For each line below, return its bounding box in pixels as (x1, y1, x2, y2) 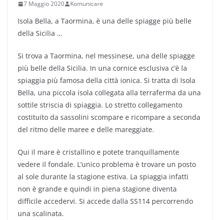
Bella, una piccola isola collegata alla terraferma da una (18, 88, 201, 97)
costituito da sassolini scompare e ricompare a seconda (18, 112, 200, 122)
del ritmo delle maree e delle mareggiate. (18, 125, 154, 134)
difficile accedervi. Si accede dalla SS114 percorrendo (18, 196, 193, 206)
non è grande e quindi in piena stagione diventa (18, 184, 177, 193)
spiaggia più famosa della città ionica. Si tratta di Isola (18, 76, 195, 85)
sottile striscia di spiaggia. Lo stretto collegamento (18, 100, 182, 110)
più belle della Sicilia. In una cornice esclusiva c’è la (18, 63, 187, 73)
